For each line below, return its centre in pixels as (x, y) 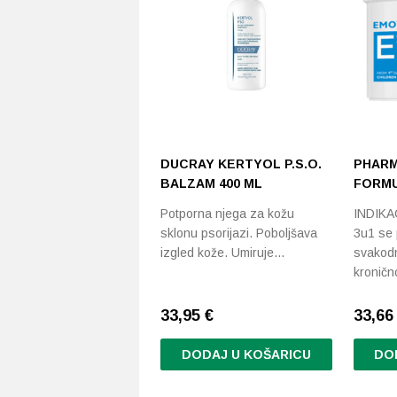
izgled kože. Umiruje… (223, 253)
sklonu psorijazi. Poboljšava (239, 233)
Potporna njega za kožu (227, 214)
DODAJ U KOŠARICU (246, 354)
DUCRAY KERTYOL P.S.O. (241, 164)
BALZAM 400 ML (211, 183)
